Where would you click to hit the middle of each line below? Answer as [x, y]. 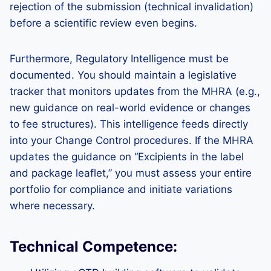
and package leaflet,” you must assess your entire [131, 173]
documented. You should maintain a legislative [123, 75]
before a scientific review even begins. [103, 23]
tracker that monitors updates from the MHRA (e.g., [135, 91]
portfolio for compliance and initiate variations [121, 189]
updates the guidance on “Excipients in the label [127, 157]
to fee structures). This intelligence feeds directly [129, 124]
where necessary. [52, 206]
